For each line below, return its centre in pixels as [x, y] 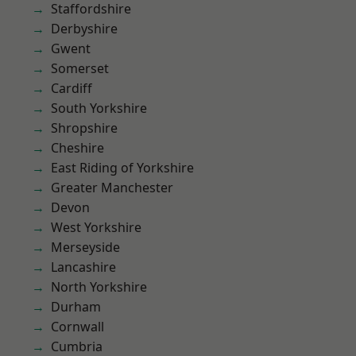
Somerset [80, 68]
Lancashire [83, 267]
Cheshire [77, 148]
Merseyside [85, 247]
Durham [76, 307]
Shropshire [84, 128]
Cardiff [72, 88]
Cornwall [77, 327]
